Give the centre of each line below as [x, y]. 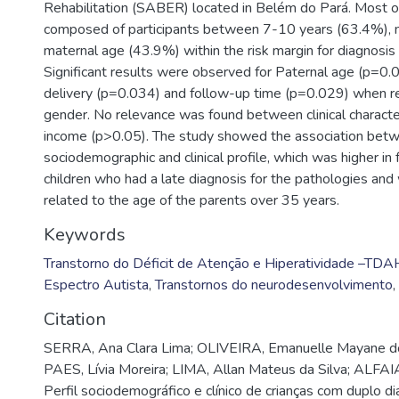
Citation [75, 319]
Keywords [85, 235]
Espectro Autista [96, 285]
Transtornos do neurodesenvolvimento [274, 285]
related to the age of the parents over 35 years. [191, 200]
